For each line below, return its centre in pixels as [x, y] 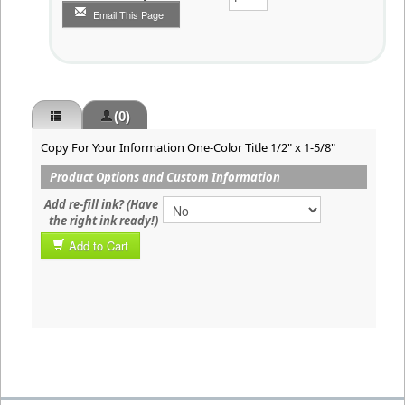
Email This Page [128, 14]
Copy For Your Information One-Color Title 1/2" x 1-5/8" [188, 147]
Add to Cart [99, 245]
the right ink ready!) [104, 221]
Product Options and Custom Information [165, 177]
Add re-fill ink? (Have [101, 204]
